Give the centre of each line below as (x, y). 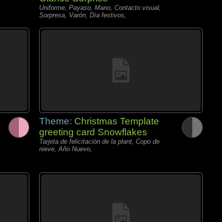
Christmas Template (117, 121)
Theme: (57, 121)
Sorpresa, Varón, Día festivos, (83, 15)
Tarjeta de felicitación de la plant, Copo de (99, 141)
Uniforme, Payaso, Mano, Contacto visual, (100, 8)
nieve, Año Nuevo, (66, 149)
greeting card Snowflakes (93, 132)
